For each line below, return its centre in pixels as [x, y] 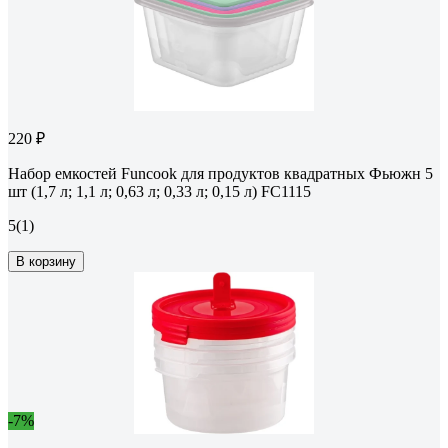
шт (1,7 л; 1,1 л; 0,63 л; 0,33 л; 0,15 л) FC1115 [159, 192]
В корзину [46, 262]
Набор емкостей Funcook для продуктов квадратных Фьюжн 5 [220, 174]
